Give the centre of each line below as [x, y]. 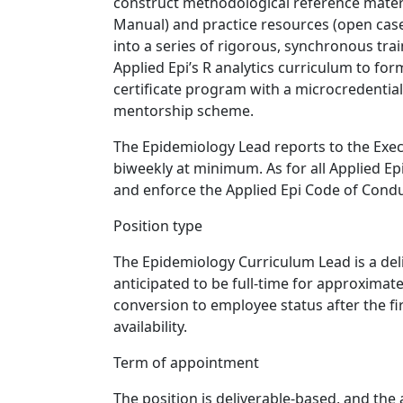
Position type [158, 226]
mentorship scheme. [184, 111]
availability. [150, 327]
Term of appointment [186, 363]
